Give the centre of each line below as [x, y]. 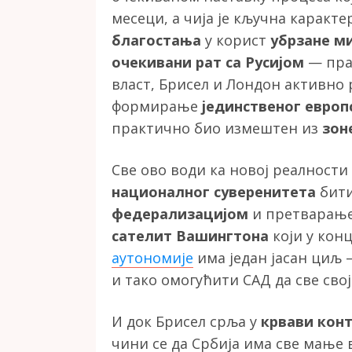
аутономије [152, 258]
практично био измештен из [217, 128]
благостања [156, 40]
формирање [157, 106]
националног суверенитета [214, 192]
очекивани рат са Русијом [208, 62]
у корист [236, 40]
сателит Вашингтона [190, 236]
